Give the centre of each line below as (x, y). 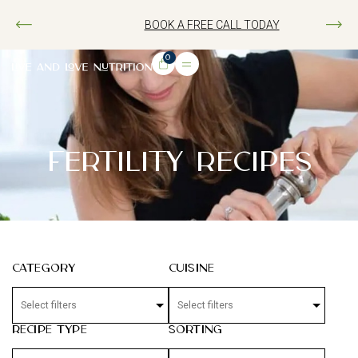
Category (44, 268)
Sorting (196, 330)
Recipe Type (50, 330)
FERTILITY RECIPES (179, 163)
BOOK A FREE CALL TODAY (179, 25)
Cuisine (192, 268)
